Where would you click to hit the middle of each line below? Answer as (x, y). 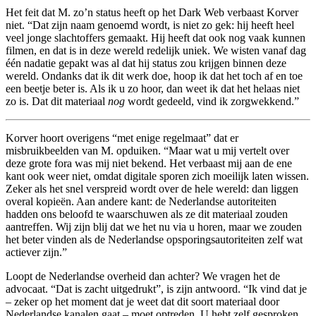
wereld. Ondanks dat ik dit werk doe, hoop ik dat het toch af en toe (154, 76)
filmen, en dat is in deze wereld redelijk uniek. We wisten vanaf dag (156, 51)
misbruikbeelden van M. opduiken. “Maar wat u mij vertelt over (147, 151)
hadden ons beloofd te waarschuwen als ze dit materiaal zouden (147, 214)
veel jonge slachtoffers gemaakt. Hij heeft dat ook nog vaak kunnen (156, 38)
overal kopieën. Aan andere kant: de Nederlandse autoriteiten (141, 202)
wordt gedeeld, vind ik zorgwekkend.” (212, 102)
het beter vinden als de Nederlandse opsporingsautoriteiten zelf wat (154, 240)
